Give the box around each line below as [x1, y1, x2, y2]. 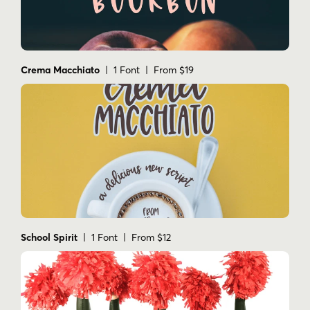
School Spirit [21, 231, 77, 244]
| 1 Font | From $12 [77, 231, 171, 244]
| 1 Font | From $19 [100, 64, 194, 77]
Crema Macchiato [21, 64, 100, 77]
